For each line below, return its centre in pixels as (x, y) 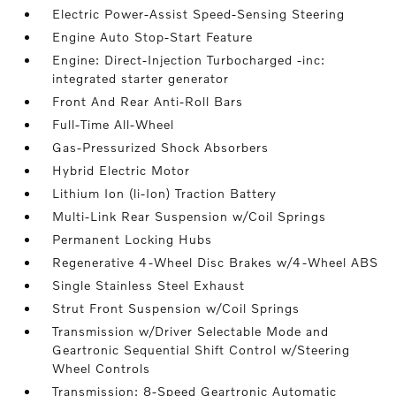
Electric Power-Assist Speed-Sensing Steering (199, 14)
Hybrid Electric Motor (122, 170)
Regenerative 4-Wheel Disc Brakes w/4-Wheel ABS (216, 262)
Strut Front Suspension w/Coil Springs (176, 308)
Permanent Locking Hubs (133, 239)
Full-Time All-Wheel (114, 124)
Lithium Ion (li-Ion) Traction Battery (165, 193)
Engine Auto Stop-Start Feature (153, 37)
